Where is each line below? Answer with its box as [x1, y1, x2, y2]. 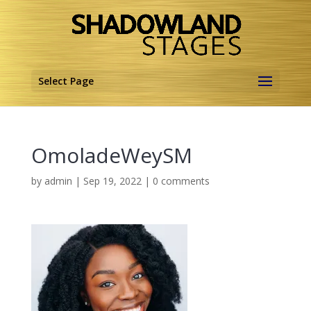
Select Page [37, 74, 94, 87]
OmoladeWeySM [31, 141, 192, 169]
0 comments [152, 174, 210, 187]
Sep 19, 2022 [83, 174, 142, 187]
